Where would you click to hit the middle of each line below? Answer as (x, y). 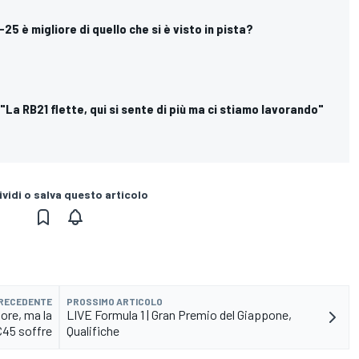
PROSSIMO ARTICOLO (115, 302)
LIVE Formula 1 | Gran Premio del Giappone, (179, 315)
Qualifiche (93, 331)
